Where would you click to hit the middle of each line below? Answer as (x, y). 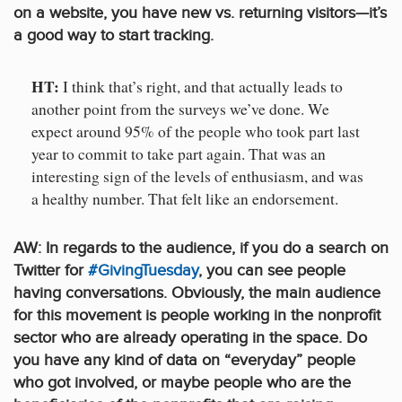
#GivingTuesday (143, 271)
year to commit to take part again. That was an (179, 154)
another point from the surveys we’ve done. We (180, 109)
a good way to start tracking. (114, 36)
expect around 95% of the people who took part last (196, 132)
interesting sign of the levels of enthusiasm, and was (197, 177)
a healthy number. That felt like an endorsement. (185, 199)
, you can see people (272, 271)
